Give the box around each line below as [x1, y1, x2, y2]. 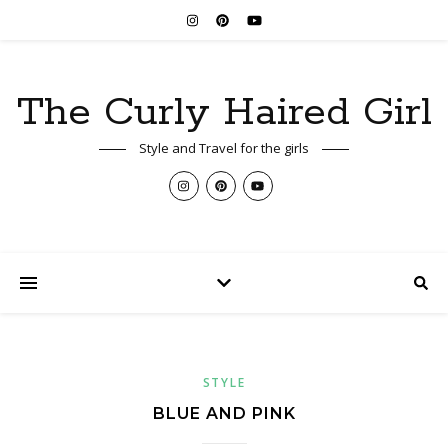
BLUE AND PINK [152, 404, 296, 423]
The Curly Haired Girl [16, 87, 432, 138]
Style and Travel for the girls [139, 139, 309, 157]
